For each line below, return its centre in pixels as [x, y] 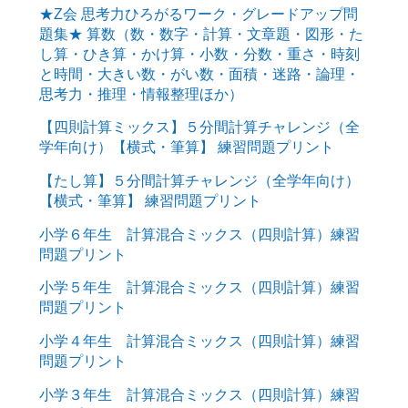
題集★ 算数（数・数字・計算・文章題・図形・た [201, 33]
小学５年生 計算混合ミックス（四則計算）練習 [199, 287]
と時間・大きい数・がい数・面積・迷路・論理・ [199, 73]
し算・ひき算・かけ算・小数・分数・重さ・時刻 [199, 53]
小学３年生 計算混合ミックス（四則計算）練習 [199, 394]
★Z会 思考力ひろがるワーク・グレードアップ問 [198, 13]
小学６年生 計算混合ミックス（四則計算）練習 [199, 234]
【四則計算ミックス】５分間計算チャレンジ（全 [199, 127]
